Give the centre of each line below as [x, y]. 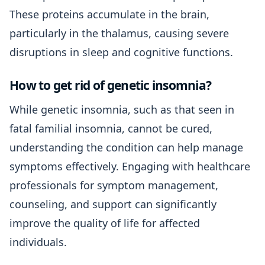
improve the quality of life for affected [105, 223]
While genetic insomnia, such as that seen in [122, 109]
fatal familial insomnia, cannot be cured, [111, 128]
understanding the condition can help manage [126, 147]
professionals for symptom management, [114, 185]
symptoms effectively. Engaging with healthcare [130, 166]
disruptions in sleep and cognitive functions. [121, 52]
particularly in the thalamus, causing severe [119, 33]
